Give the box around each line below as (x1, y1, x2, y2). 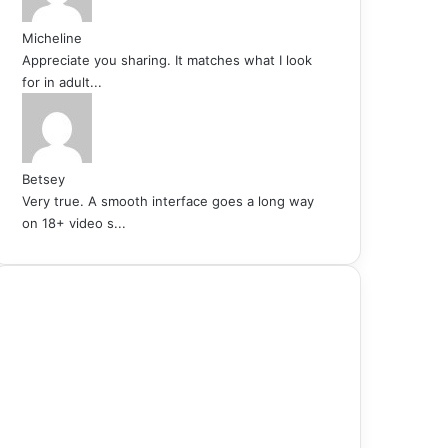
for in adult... (22, 73, 102, 90)
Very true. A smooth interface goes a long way (22, 192, 314, 209)
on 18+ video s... (22, 214, 126, 231)
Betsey (22, 170, 65, 187)
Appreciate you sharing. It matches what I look (22, 51, 312, 68)
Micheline (22, 29, 82, 46)
